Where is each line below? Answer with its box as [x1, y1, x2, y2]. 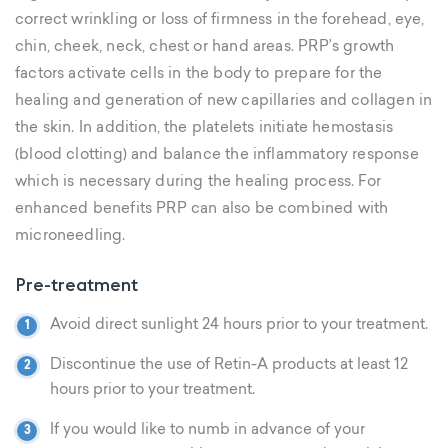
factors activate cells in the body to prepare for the [15, 67, 383, 82]
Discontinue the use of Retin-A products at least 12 [50, 358, 408, 373]
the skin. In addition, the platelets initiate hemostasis [15, 121, 394, 136]
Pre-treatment [15, 273, 138, 296]
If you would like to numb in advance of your [50, 423, 365, 438]
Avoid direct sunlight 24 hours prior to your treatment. [50, 318, 428, 333]
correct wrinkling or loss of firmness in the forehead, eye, [15, 13, 425, 28]
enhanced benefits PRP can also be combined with [15, 202, 389, 217]
